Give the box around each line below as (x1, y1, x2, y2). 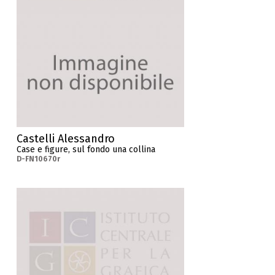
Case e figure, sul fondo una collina (17, 144, 156, 155)
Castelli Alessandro (17, 132, 115, 146)
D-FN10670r (17, 155, 61, 164)
